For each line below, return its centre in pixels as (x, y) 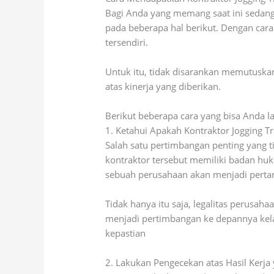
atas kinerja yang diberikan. (163, 86)
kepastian (126, 233)
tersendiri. (127, 42)
